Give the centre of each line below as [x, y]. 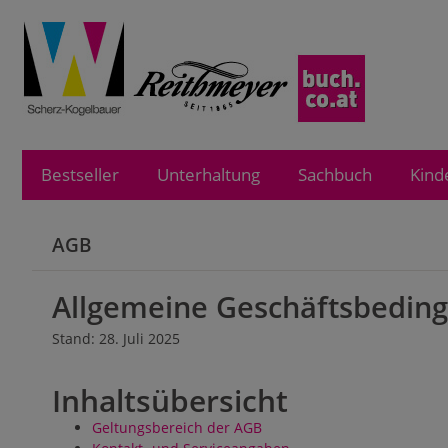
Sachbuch [335, 174]
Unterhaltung [208, 174]
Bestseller [80, 174]
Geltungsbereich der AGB [177, 427]
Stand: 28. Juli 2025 [116, 339]
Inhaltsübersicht [170, 400]
